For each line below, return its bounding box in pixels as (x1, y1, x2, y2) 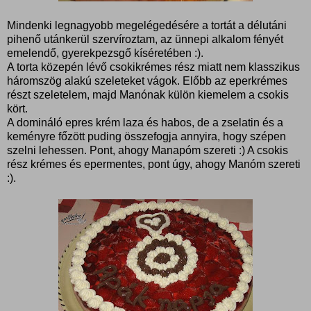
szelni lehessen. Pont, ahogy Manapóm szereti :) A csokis (7, 144, 288, 156)
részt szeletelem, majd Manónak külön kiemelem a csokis (7, 88, 289, 101)
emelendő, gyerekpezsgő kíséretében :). (7, 47, 203, 59)
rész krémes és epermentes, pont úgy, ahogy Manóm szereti (7, 158, 301, 170)
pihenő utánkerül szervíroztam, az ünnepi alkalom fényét (7, 33, 283, 45)
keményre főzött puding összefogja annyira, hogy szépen (7, 130, 286, 142)
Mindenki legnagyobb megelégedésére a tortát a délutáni (7, 19, 287, 31)
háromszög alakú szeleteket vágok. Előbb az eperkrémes (7, 74, 287, 87)
